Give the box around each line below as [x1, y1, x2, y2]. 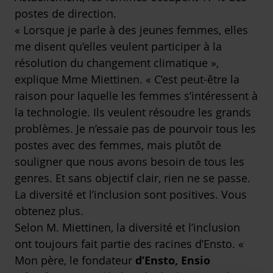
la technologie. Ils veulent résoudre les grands [15, 105, 251, 120]
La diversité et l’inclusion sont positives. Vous [15, 187, 247, 202]
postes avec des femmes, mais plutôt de [15, 138, 221, 153]
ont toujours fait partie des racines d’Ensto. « [15, 236, 244, 252]
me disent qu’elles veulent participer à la [15, 39, 222, 54]
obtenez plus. [15, 204, 83, 219]
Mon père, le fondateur [15, 253, 135, 268]
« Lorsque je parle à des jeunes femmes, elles [15, 23, 248, 38]
